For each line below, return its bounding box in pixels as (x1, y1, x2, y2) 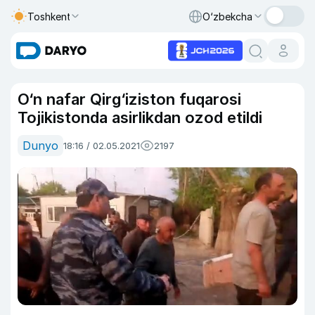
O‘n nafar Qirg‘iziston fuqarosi (18, 90, 241, 108)
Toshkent (27, 10, 71, 22)
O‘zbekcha (202, 10, 252, 22)
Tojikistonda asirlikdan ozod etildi (18, 108, 262, 127)
